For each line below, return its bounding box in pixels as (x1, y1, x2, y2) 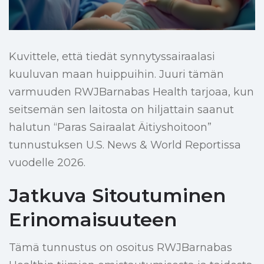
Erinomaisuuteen (9, 208, 177, 232)
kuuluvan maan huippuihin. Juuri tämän (9, 68, 224, 81)
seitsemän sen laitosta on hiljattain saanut (9, 103, 234, 117)
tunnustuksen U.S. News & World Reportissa (9, 138, 241, 152)
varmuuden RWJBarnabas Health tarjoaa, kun (9, 85, 254, 99)
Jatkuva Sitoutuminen (9, 184, 226, 207)
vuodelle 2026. (9, 156, 85, 170)
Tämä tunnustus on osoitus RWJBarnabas (9, 241, 232, 255)
